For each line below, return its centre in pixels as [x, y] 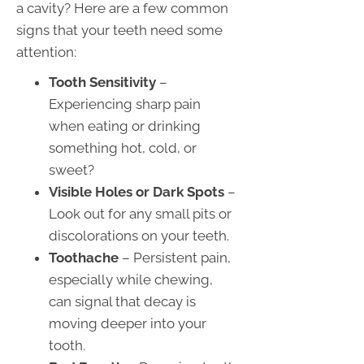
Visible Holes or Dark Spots [136, 192]
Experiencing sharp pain [125, 104]
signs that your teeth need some [119, 30]
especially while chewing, [131, 280]
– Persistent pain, [175, 258]
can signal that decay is [122, 302]
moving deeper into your [128, 324]
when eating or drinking [125, 126]
